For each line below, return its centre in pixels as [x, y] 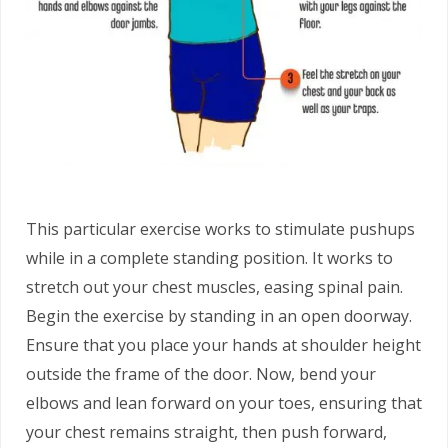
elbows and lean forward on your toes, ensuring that [224, 402]
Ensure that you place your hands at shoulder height [223, 344]
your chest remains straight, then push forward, [206, 431]
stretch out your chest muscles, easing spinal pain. [214, 286]
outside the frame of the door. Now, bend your [201, 373]
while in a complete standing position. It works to [209, 257]
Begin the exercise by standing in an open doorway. [219, 315]
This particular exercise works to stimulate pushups [220, 228]
